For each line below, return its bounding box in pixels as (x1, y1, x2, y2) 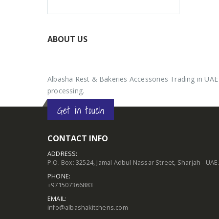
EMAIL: (47, 194, 67, 203)
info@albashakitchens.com (47, 203, 128, 212)
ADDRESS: (47, 149, 78, 158)
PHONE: (47, 172, 71, 180)
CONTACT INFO (47, 132, 108, 144)
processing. (47, 86, 85, 95)
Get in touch (57, 102, 105, 118)
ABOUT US (47, 33, 88, 44)
